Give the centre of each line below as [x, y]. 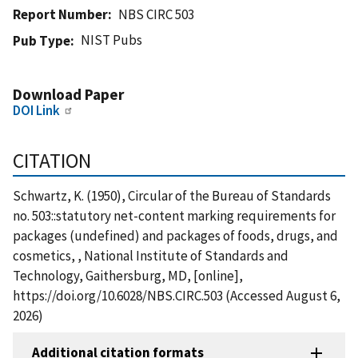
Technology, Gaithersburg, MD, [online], [128, 275]
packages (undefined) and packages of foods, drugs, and [175, 235]
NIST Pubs [112, 40]
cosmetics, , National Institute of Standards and [151, 255]
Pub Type [42, 40]
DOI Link [36, 110]
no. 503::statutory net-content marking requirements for [174, 215]
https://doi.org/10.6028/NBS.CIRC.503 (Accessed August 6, [177, 295]
